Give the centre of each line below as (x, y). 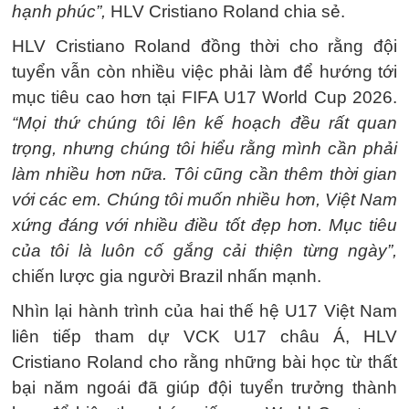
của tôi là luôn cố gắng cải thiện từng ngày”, (204, 251)
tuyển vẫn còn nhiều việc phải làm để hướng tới (204, 72)
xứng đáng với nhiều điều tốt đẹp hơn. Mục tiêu (204, 225)
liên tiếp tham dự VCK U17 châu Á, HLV (204, 336)
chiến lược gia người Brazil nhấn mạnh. (167, 276)
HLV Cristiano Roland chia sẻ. (225, 11)
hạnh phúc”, (59, 11)
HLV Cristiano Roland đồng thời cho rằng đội (204, 46)
